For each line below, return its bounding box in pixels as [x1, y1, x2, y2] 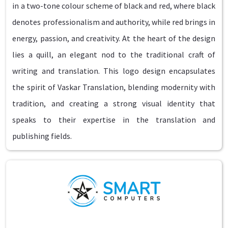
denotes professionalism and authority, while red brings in [12, 17, 216, 27]
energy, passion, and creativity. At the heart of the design [12, 33, 216, 44]
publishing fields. [12, 131, 72, 141]
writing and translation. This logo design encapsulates [12, 66, 216, 76]
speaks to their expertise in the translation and [12, 115, 216, 125]
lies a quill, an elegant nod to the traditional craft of [12, 49, 216, 60]
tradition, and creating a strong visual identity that [12, 98, 216, 109]
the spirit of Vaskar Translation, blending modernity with [12, 82, 216, 93]
